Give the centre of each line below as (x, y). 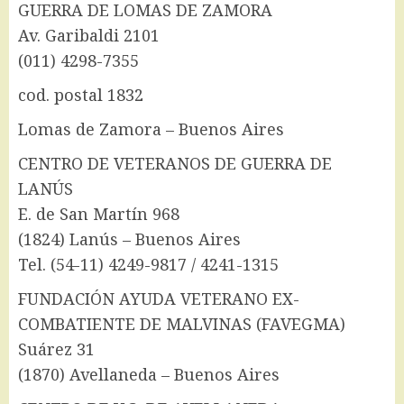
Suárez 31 (56, 349)
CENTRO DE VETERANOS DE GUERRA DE (175, 164)
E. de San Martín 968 (99, 214)
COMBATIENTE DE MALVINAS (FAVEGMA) (182, 324)
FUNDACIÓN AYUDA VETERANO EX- (159, 299)
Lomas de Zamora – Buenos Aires (151, 129)
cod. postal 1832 (81, 95)
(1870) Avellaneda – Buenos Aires (149, 375)
